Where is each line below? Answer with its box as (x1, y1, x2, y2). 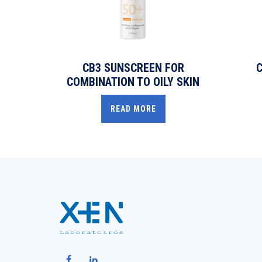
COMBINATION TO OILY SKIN (67, 74, 200, 89)
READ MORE (110, 104, 156, 113)
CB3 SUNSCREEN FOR (82, 60, 184, 75)
